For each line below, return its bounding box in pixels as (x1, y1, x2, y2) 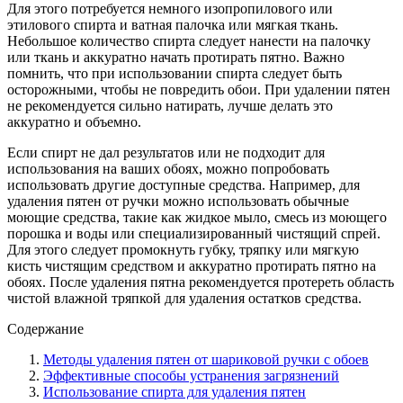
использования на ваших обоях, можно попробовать (7, 160, 329, 176)
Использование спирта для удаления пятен (43, 383, 306, 399)
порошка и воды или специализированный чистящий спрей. (7, 225, 381, 241)
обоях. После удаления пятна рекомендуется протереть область (7, 273, 394, 290)
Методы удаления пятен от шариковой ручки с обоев (43, 351, 369, 367)
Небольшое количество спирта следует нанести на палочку (7, 32, 371, 49)
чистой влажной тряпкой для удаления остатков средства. (7, 290, 362, 306)
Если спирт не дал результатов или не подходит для (7, 144, 325, 160)
